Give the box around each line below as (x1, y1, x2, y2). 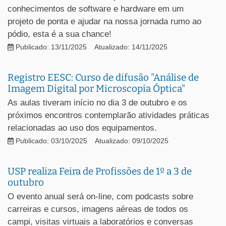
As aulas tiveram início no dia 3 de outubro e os (8, 97, 187, 107)
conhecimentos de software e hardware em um (8, 4, 184, 14)
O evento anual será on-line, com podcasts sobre (8, 191, 193, 201)
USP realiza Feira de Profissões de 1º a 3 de (8, 165, 192, 177)
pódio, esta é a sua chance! (8, 29, 111, 39)
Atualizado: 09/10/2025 (95, 137, 168, 145)
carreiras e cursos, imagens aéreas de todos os (8, 204, 188, 214)
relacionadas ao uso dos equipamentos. (8, 123, 157, 133)
